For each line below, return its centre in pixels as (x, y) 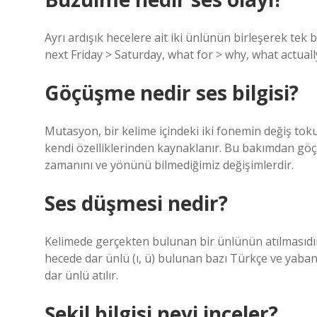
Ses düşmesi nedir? (136, 203)
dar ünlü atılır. (81, 275)
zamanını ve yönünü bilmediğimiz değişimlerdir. (169, 165)
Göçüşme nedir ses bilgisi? (172, 93)
